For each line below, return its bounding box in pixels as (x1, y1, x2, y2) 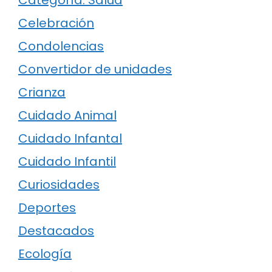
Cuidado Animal (18, 106, 117, 124)
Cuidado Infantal (18, 129, 122, 147)
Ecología (18, 245, 72, 262)
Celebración (18, 14, 94, 32)
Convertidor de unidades (18, 60, 172, 78)
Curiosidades (18, 175, 100, 193)
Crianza (18, 83, 66, 101)
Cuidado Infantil (18, 152, 116, 170)
